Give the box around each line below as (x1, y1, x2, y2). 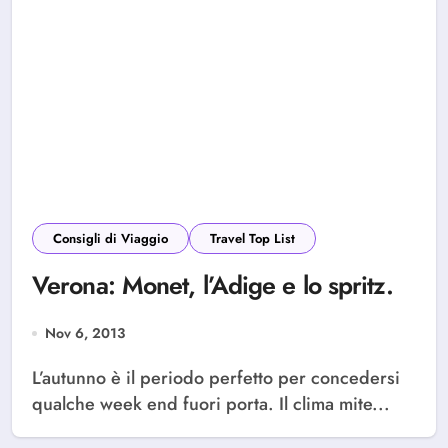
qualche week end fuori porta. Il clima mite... (32, 391, 390, 417)
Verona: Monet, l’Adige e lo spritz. (32, 267, 394, 303)
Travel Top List (210, 229, 295, 248)
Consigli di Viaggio (53, 229, 168, 248)
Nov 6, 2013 (45, 323, 125, 343)
